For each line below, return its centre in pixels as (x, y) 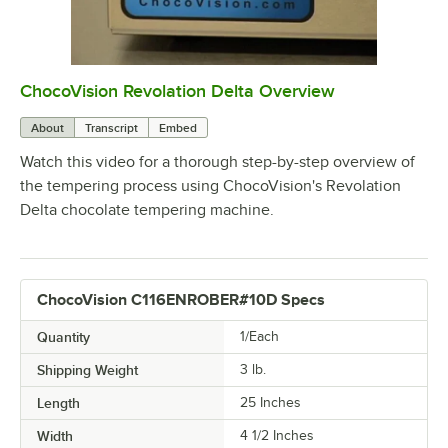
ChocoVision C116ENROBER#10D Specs (181, 300)
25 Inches (270, 403)
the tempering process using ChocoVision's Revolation (210, 186)
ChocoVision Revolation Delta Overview (177, 91)
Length (58, 403)
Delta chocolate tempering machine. (147, 210)
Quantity (63, 337)
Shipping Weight (87, 370)
